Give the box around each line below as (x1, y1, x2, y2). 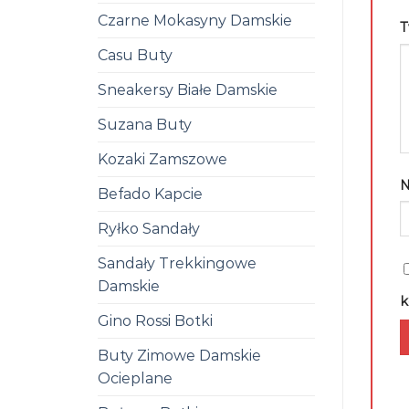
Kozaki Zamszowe (98, 150, 227, 168)
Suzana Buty (98, 115, 192, 133)
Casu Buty (98, 46, 173, 64)
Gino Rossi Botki (98, 311, 213, 330)
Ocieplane (98, 369, 173, 387)
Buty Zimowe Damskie (98, 346, 261, 364)
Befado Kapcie (98, 184, 203, 203)
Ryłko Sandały (98, 219, 200, 237)
